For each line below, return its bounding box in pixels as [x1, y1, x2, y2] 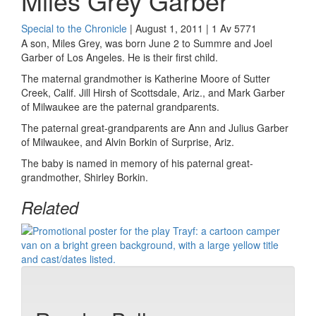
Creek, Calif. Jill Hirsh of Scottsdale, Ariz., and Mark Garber [21, 85, 285, 99]
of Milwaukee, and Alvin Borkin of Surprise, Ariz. [21, 135, 234, 149]
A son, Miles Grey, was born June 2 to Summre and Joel [21, 36, 272, 50]
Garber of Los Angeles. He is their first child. [21, 50, 218, 64]
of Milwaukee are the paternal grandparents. [21, 99, 219, 114]
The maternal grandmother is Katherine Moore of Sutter [21, 71, 270, 85]
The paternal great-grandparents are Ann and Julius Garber [21, 121, 288, 135]
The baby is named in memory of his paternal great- [21, 156, 253, 170]
